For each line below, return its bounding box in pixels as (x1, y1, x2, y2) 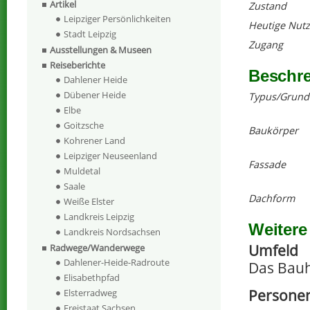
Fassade (248, 157, 286, 171)
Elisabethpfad (64, 271, 120, 284)
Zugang (248, 38, 283, 52)
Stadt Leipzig (64, 28, 116, 41)
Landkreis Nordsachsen (64, 226, 161, 239)
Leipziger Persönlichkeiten (64, 12, 171, 26)
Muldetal (64, 165, 100, 178)
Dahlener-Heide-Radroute (64, 256, 170, 269)
